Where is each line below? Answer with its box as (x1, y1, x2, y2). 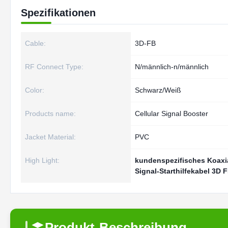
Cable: (25, 39, 46, 47)
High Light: (25, 156, 60, 164)
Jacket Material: (25, 133, 76, 141)
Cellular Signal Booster (135, 109, 208, 118)
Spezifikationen (21, 7, 96, 18)
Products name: (25, 109, 76, 118)
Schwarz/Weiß (135, 86, 181, 94)
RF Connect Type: (25, 63, 83, 71)
